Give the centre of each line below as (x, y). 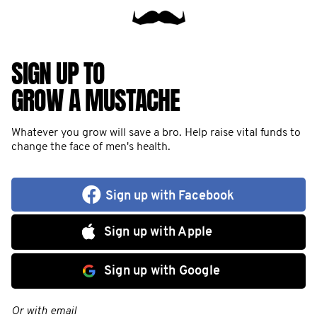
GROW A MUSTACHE (96, 101)
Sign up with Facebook (169, 196)
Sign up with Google (162, 271)
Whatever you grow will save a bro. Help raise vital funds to (156, 133)
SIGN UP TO (58, 74)
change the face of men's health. (91, 147)
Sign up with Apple (158, 232)
